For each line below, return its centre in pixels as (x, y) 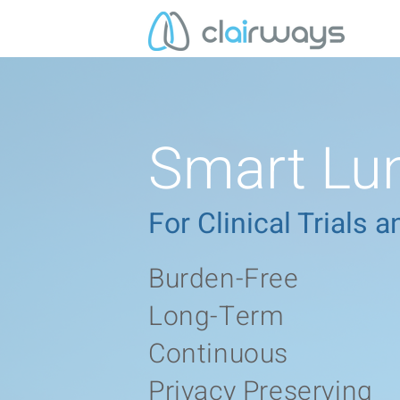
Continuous (218, 354)
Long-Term (217, 317)
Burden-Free (224, 279)
